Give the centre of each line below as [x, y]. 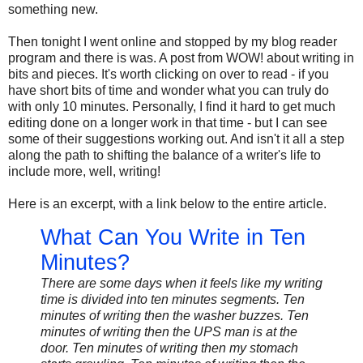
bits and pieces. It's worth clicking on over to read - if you [169, 74]
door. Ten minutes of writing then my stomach [169, 348]
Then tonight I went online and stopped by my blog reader [173, 41]
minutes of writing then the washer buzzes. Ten [175, 315]
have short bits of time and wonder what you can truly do [169, 90]
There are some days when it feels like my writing [181, 283]
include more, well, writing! [84, 171]
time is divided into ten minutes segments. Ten [173, 299]
